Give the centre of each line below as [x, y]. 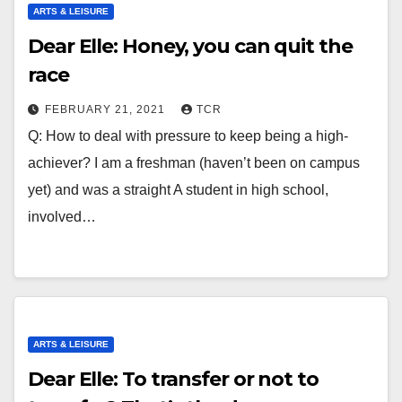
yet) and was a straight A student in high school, [178, 190]
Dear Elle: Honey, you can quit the [190, 46]
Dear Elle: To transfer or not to [173, 379]
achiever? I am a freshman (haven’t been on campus [194, 163]
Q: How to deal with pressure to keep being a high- [188, 136]
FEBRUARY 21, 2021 [107, 109]
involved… [62, 217]
